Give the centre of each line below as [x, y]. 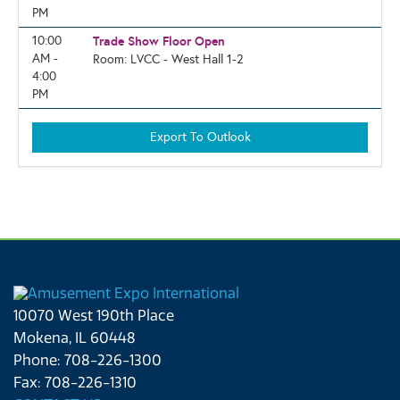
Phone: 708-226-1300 [87, 361]
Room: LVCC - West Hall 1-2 [167, 59]
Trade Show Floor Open [158, 41]
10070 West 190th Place [94, 316]
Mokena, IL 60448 [75, 338]
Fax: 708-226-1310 [75, 383]
